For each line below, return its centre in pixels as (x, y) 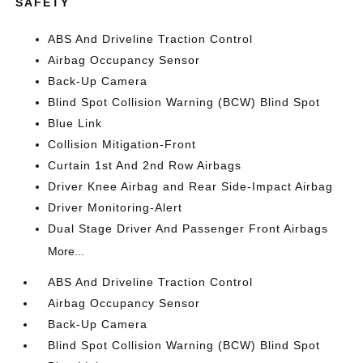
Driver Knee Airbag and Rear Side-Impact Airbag (191, 186)
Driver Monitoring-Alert (115, 207)
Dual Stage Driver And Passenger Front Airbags (188, 228)
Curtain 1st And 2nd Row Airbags (145, 165)
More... (66, 251)
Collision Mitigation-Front (122, 144)
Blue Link (75, 123)
